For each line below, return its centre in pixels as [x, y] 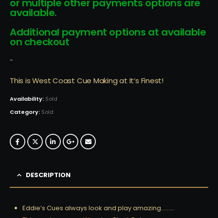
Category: [26, 112]
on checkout [40, 42]
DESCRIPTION [48, 175]
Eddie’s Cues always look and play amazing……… [98, 208]
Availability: [27, 99]
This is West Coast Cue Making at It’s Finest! [87, 80]
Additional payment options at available [108, 32]
